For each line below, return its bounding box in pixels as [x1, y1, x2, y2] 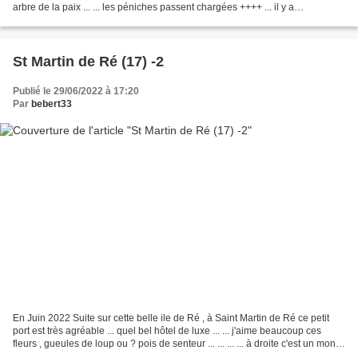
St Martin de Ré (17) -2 [13, 54, 164, 70]
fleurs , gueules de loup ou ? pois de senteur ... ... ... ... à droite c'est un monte [13, 337, 344, 349]
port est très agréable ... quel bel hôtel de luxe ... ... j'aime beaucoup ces [13, 324, 321, 336]
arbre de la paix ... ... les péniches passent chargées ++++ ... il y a [13, 2, 294, 14]
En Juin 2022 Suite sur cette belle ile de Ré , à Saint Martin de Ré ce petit [13, 312, 329, 324]
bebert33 [31, 98, 72, 110]
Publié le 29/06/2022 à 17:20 [13, 86, 139, 97]
